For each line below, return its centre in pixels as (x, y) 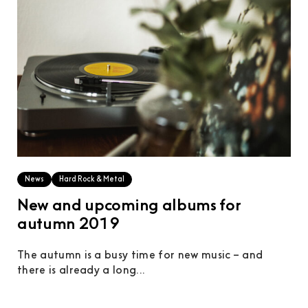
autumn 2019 (68, 225)
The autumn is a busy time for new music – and (140, 256)
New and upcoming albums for (129, 207)
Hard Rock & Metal (91, 180)
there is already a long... (81, 271)
